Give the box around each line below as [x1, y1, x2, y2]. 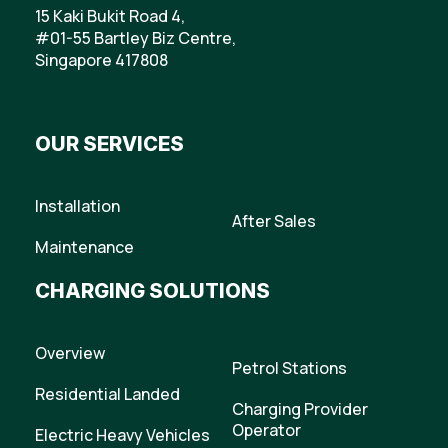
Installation [35, 195, 120, 217]
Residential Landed [35, 383, 180, 405]
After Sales [231, 210, 316, 232]
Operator [231, 419, 301, 441]
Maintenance [35, 236, 134, 258]
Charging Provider [231, 398, 368, 420]
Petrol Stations [231, 357, 347, 379]
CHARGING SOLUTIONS [35, 279, 270, 303]
